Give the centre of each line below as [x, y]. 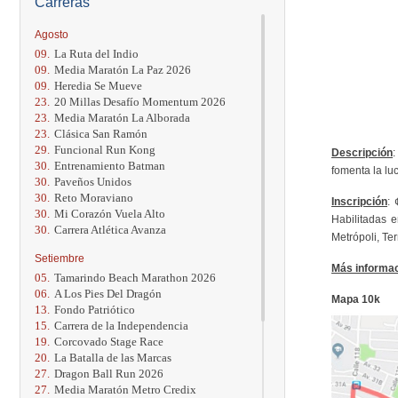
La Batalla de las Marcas [113, 357]
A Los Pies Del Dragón [108, 293]
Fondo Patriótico [95, 309]
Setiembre [60, 258]
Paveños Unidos [93, 181]
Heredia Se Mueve [98, 85]
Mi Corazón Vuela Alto [110, 213]
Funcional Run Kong [105, 149]
